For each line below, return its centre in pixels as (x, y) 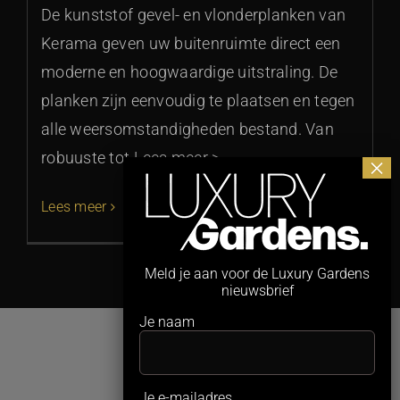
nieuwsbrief (257, 291)
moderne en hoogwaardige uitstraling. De (190, 72)
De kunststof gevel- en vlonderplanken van (194, 15)
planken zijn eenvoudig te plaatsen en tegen (198, 101)
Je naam (167, 322)
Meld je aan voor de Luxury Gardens (257, 274)
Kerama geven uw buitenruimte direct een (191, 44)
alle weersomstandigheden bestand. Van (187, 129)
